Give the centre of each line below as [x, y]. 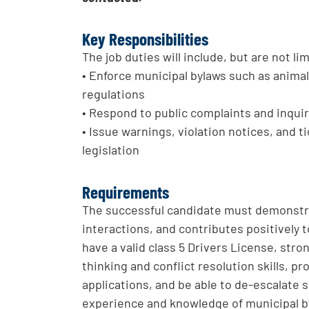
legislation [111, 150]
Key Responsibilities [146, 39]
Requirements [126, 191]
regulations [114, 94]
